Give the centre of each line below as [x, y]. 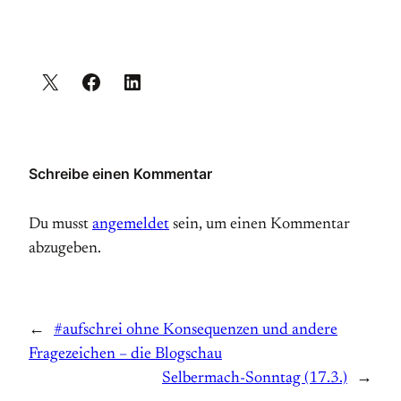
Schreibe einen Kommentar [120, 174]
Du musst [60, 225]
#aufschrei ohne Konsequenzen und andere [196, 331]
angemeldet [131, 225]
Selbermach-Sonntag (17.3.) [255, 379]
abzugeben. [65, 249]
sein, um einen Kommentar [260, 225]
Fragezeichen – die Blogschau [125, 355]
